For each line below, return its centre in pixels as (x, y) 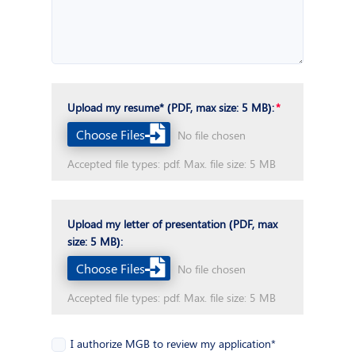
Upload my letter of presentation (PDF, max (173, 224)
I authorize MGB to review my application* (174, 343)
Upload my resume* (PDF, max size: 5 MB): (171, 108)
